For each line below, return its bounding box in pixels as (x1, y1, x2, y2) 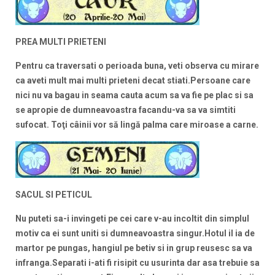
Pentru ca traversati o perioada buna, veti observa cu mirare (15, 61, 259, 71)
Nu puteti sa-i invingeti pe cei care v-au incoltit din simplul (15, 214, 249, 224)
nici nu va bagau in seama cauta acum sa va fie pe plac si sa (15, 90, 254, 101)
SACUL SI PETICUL (15, 190, 92, 200)
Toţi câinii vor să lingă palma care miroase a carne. (51, 120, 258, 130)
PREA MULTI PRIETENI (15, 37, 106, 47)
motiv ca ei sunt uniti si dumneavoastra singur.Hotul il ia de (15, 228, 255, 239)
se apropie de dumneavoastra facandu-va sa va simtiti (15, 105, 236, 115)
